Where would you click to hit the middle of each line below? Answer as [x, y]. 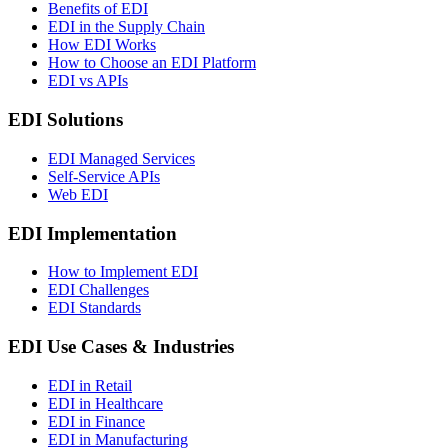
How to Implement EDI [123, 272]
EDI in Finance [96, 421]
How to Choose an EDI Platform [152, 63]
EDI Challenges [98, 290]
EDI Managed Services [121, 158]
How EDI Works [102, 45]
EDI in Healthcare [105, 403]
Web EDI [78, 194]
